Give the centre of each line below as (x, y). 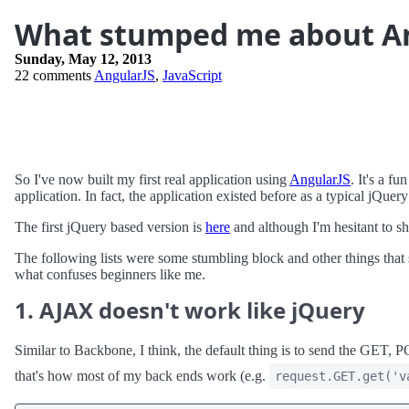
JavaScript (192, 75)
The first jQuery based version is (110, 227)
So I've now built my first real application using (152, 179)
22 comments (53, 75)
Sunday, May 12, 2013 (83, 59)
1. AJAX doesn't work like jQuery (190, 310)
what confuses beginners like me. (110, 274)
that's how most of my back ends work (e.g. (142, 376)
